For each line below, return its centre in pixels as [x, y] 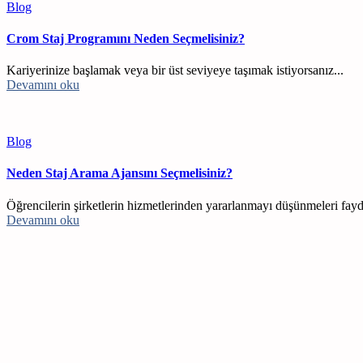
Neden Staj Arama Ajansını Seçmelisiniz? [120, 173]
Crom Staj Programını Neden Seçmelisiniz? [126, 38]
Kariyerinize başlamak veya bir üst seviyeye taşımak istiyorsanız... [175, 70]
